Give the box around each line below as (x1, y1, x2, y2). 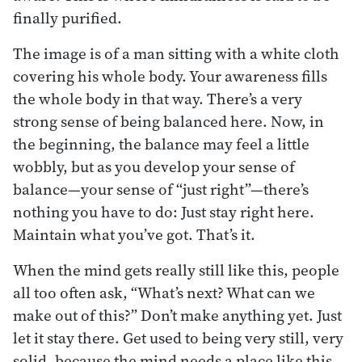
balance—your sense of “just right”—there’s (13, 178, 309, 200)
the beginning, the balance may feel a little (13, 133, 309, 154)
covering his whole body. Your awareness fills (13, 65, 327, 86)
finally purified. (13, 6, 122, 28)
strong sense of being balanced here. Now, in (13, 110, 324, 132)
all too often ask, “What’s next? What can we (13, 281, 315, 303)
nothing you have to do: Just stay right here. (13, 200, 314, 222)
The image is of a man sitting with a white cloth (13, 42, 339, 64)
